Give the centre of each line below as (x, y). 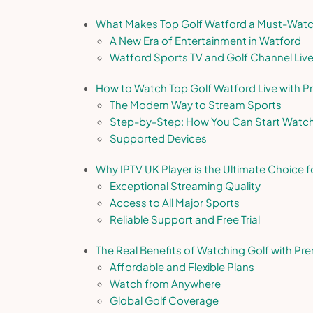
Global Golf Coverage (164, 300)
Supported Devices (158, 138)
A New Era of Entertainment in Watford (205, 40)
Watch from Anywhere (165, 283)
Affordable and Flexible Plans (182, 266)
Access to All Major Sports (175, 202)
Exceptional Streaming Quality (185, 185)
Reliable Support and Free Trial (185, 219)
